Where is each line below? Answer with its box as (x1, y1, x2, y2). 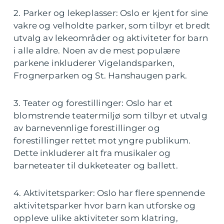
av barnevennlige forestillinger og (13, 123, 160, 133)
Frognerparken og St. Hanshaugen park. (13, 70, 187, 80)
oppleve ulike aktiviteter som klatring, (13, 213, 178, 223)
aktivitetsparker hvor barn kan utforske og (13, 200, 196, 210)
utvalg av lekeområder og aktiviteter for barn (13, 33, 208, 43)
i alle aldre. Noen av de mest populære (13, 45, 180, 55)
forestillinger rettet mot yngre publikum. (13, 135, 191, 145)
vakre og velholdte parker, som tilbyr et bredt (13, 20, 210, 30)
